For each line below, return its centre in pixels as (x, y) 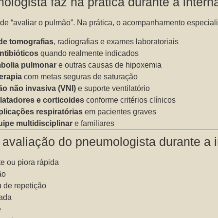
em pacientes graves (120, 111)
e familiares (94, 123)
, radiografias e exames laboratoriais (116, 41)
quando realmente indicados (89, 53)
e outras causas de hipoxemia (109, 65)
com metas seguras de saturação (80, 76)
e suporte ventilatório (113, 88)
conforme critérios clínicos (130, 100)
